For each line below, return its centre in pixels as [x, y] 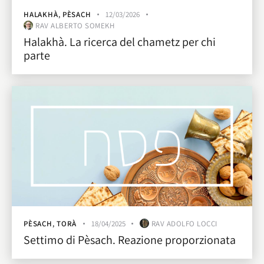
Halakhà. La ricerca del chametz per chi [120, 42]
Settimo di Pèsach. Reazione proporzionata [130, 240]
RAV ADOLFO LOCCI [184, 223]
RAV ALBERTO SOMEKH [75, 25]
